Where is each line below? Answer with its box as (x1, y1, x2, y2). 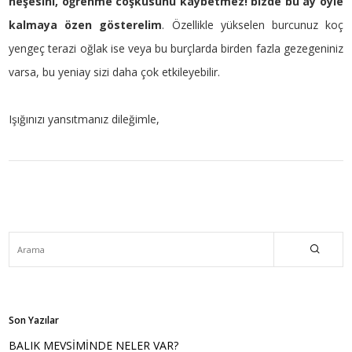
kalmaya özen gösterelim (9, 16, 163, 32)
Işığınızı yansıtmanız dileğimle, (9, 111, 160, 126)
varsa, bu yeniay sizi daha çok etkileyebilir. (9, 64, 221, 79)
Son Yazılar (9, 313, 60, 327)
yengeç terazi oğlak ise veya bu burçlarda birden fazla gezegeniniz (9, 40, 343, 56)
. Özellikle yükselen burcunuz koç (162, 16, 343, 32)
